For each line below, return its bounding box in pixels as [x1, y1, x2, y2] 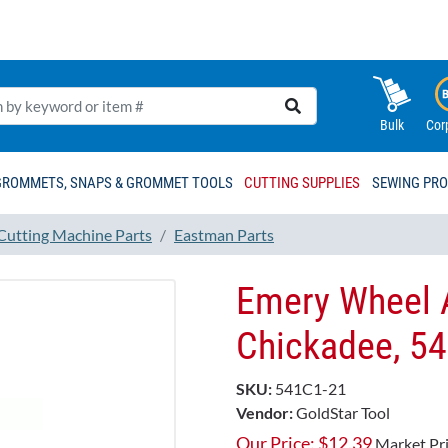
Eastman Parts [174, 224, 274, 244]
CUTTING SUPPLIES [244, 174, 361, 193]
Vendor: [236, 403, 293, 423]
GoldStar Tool [296, 403, 390, 423]
